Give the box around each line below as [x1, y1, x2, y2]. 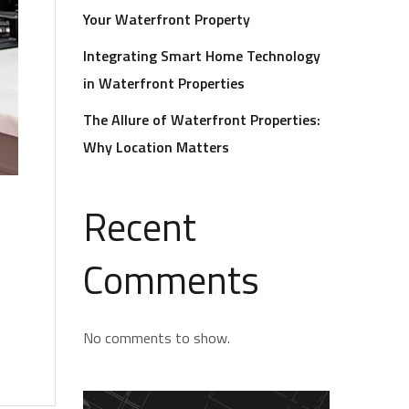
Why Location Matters [83, 136, 229, 158]
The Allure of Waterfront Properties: [83, 109, 320, 131]
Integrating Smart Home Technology [83, 45, 320, 67]
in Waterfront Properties [83, 72, 245, 94]
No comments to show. [83, 327, 230, 349]
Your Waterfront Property [83, 8, 250, 30]
